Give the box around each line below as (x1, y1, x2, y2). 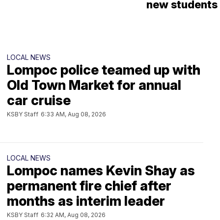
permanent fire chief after (7, 178, 171, 194)
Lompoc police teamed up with (7, 62, 200, 78)
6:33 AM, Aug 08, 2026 (41, 110, 106, 118)
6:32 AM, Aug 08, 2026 (41, 211, 106, 219)
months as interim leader (7, 193, 165, 209)
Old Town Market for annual (7, 77, 181, 93)
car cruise (7, 92, 71, 109)
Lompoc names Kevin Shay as (7, 163, 195, 179)
